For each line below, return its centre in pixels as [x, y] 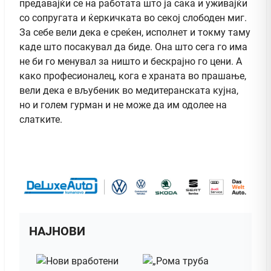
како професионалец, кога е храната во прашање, [133, 76]
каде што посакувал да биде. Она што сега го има [133, 47]
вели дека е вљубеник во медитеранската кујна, [129, 90]
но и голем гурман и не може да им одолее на [123, 105]
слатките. [41, 119]
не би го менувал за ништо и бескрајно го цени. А [131, 61]
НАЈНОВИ [57, 231]
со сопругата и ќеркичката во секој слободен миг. [133, 18]
